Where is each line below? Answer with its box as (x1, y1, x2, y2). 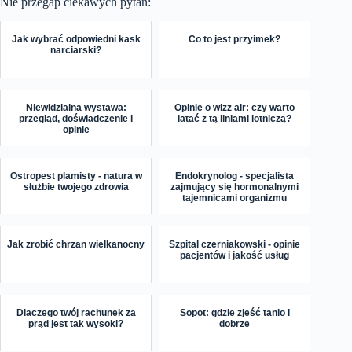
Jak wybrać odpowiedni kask (11, 33, 141, 45)
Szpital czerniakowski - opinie (169, 238, 301, 250)
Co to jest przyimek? (189, 33, 281, 45)
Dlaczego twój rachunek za (16, 306, 136, 318)
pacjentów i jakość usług (180, 249, 290, 261)
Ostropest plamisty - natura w (9, 170, 142, 181)
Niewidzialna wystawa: (25, 101, 126, 113)
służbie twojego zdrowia (23, 181, 129, 192)
